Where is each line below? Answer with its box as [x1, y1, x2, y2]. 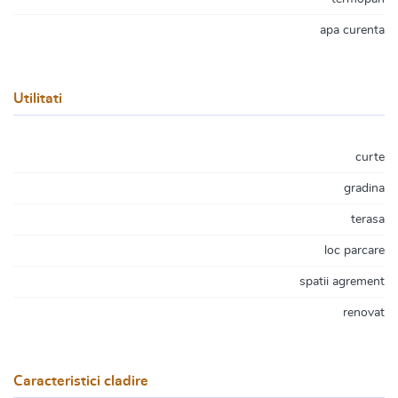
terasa [351, 213, 385, 226]
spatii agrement [299, 275, 385, 288]
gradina [344, 182, 385, 195]
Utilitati [13, 92, 62, 106]
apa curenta [320, 24, 385, 36]
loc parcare [324, 244, 385, 257]
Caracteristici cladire [13, 374, 148, 388]
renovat [343, 306, 385, 319]
